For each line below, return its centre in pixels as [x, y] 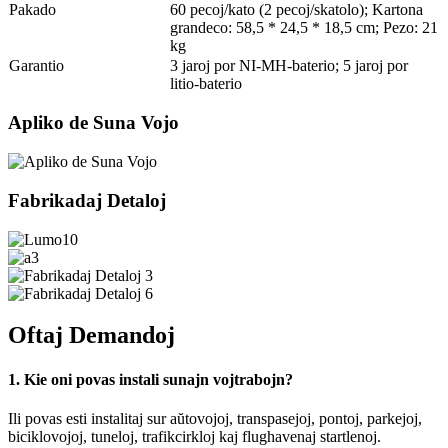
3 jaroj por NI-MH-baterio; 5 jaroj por [289, 65]
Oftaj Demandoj [91, 335]
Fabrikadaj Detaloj [87, 200]
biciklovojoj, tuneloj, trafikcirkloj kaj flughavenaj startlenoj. [194, 436]
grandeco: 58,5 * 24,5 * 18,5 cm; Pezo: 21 [304, 27]
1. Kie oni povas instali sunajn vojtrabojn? [150, 379]
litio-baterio [206, 83]
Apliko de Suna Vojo [93, 123]
